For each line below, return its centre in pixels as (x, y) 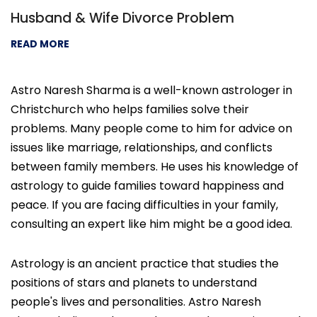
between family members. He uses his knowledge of (155, 167)
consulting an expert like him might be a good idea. (151, 224)
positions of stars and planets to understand (134, 283)
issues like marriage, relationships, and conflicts (142, 148)
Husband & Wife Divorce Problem (122, 18)
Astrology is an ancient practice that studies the (145, 264)
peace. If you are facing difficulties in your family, (144, 205)
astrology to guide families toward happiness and (147, 186)
